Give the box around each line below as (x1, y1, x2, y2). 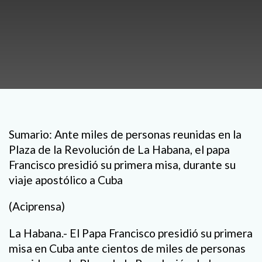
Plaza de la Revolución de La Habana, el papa (9, 143, 230, 157)
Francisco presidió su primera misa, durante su (9, 158, 236, 172)
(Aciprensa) (9, 199, 65, 213)
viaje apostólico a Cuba (9, 173, 123, 187)
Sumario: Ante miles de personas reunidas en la (9, 127, 242, 142)
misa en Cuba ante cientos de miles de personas (9, 241, 246, 255)
